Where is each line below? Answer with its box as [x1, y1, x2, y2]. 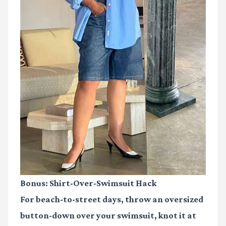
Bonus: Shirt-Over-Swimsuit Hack [20, 178, 156, 188]
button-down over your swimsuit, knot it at [20, 210, 196, 220]
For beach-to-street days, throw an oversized [20, 194, 203, 204]
